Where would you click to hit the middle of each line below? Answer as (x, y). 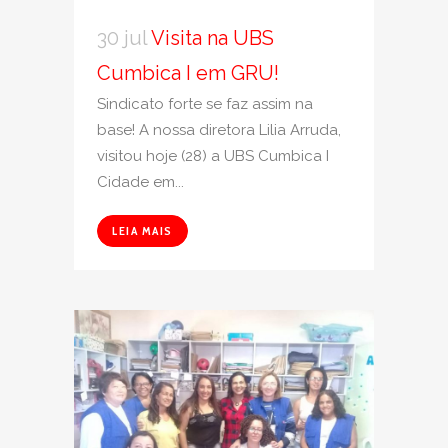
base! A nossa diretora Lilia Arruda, (219, 129)
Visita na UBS (212, 37)
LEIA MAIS (142, 230)
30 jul (122, 37)
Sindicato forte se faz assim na (205, 103)
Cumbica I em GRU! (188, 72)
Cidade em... (140, 181)
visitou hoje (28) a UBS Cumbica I (213, 155)
